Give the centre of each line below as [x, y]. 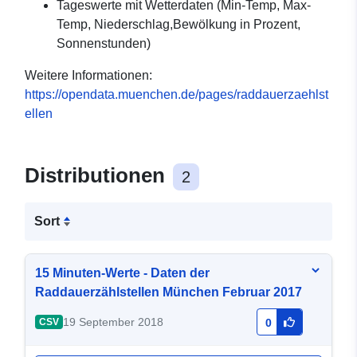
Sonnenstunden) [104, 44]
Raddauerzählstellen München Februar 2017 [169, 292]
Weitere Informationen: [88, 76]
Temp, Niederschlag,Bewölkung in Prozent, [178, 25]
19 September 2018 [113, 322]
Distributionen [98, 176]
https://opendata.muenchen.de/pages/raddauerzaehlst [177, 95]
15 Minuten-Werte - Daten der [122, 273]
